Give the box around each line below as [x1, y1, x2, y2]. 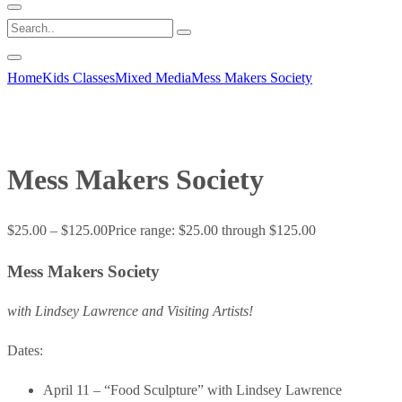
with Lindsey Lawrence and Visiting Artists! [7, 303, 253, 319]
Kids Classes [42, 70, 115, 86]
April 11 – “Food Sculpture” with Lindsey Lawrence [43, 382, 342, 398]
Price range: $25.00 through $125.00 [108, 222, 316, 238]
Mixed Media [115, 70, 191, 86]
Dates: [7, 343, 43, 359]
